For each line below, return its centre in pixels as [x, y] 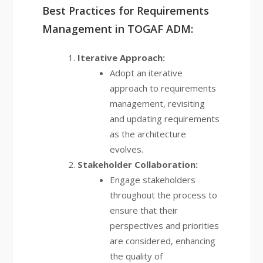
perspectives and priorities [164, 225]
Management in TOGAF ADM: [117, 29]
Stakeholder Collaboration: [137, 164]
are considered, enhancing [162, 241]
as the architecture [148, 134]
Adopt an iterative [146, 73]
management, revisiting [157, 103]
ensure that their [144, 210]
